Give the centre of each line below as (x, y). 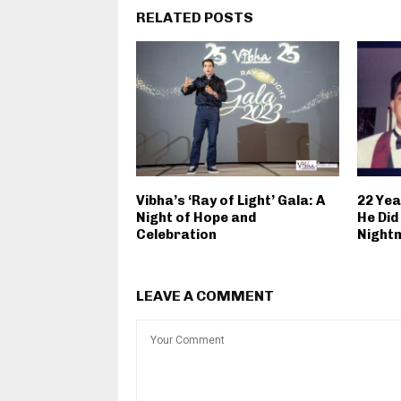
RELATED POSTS (195, 18)
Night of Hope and (196, 218)
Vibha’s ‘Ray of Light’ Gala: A (230, 201)
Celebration (176, 235)
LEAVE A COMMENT (205, 296)
